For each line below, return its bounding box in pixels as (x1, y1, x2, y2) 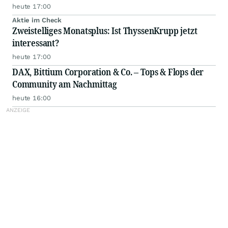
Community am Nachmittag (12, 78, 117, 91)
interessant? (12, 37, 59, 49)
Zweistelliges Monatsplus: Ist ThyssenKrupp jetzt (12, 24, 197, 37)
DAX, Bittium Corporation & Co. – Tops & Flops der (12, 66, 204, 78)
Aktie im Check (12, 16, 62, 24)
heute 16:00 (12, 94, 51, 102)
